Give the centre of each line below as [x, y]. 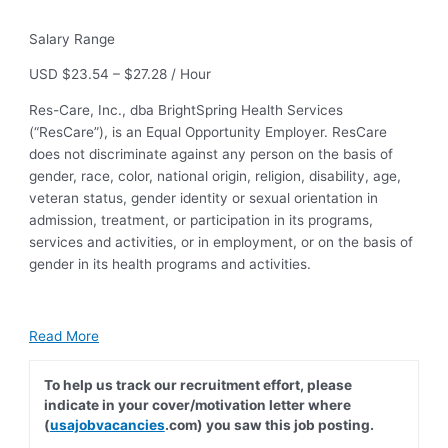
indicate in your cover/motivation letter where [197, 404]
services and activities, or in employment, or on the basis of [221, 242]
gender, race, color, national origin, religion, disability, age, [215, 176]
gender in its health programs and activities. [170, 264]
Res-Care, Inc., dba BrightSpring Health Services [186, 110]
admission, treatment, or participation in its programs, [201, 220]
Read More [64, 335]
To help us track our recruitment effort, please [197, 384]
